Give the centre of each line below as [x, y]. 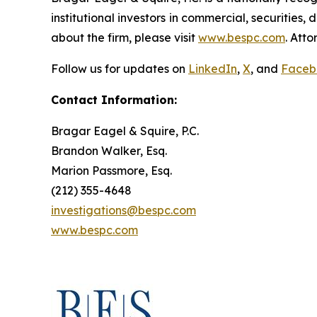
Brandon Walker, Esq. [109, 150]
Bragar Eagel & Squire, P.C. [125, 131]
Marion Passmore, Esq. [111, 170]
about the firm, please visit [125, 37]
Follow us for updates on [120, 68]
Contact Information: [114, 99]
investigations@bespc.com [123, 210]
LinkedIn [213, 68]
